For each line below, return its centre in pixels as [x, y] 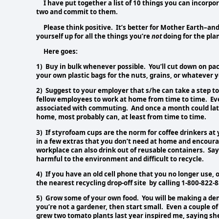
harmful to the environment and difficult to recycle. [120, 159]
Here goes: [57, 51]
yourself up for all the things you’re [94, 36]
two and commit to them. [78, 12]
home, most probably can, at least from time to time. [123, 117]
